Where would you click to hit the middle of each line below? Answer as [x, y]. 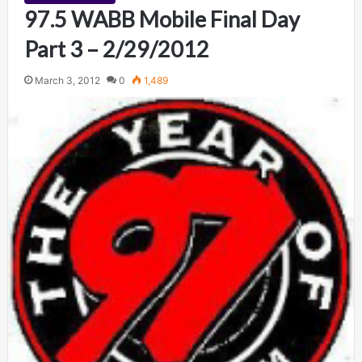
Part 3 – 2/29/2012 [116, 48]
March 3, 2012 [67, 80]
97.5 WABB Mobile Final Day [162, 19]
